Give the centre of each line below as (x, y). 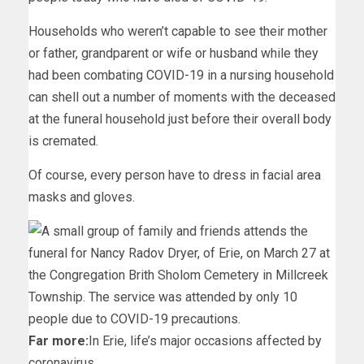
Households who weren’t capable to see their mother (178, 31)
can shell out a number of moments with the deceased (182, 97)
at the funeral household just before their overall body (180, 119)
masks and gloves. (82, 197)
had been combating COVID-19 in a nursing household (181, 75)
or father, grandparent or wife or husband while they (173, 53)
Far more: (58, 340)
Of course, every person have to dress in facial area (175, 175)
